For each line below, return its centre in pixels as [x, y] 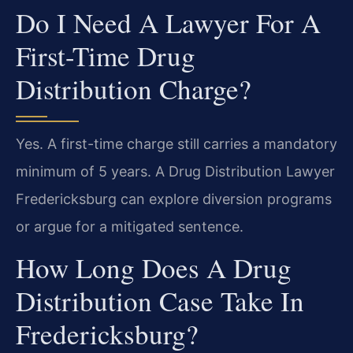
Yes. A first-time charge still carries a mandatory [176, 143]
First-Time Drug [106, 55]
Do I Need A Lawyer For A [168, 22]
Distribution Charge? [134, 88]
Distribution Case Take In [160, 301]
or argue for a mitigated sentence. [130, 226]
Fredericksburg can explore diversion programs [174, 199]
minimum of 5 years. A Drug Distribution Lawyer [175, 171]
